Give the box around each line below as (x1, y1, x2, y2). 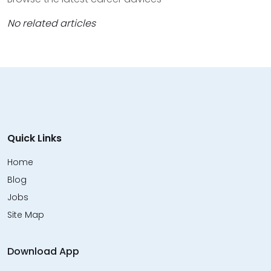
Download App (7, 244, 79, 258)
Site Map (7, 208, 44, 221)
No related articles (7, 16, 96, 30)
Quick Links (7, 131, 62, 145)
